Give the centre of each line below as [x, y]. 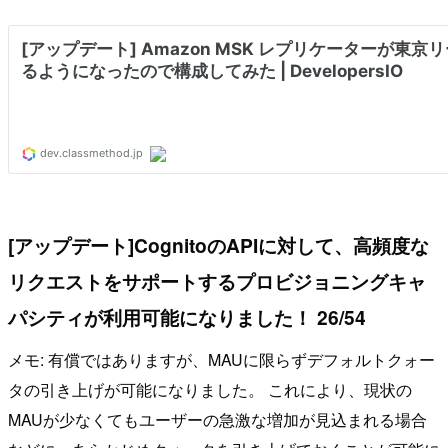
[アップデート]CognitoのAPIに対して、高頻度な [218, 245]
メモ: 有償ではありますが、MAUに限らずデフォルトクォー [221, 360]
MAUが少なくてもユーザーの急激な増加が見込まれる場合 [217, 420]
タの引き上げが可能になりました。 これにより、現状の [210, 390]
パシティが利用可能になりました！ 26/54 [187, 317]
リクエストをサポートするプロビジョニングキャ [217, 281]
